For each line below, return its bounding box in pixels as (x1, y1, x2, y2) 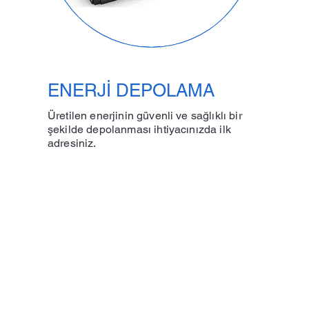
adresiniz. (48, 137, 97, 150)
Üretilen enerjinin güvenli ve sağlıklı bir (48, 109, 242, 122)
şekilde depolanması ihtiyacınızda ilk (48, 123, 231, 136)
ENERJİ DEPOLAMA (48, 80, 215, 101)
